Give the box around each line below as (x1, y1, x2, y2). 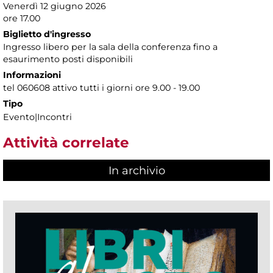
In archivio (108, 164, 165, 178)
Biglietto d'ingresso (3, 28, 91, 40)
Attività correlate (3, 133, 129, 151)
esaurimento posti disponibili (3, 53, 133, 65)
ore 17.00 (3, 12, 40, 24)
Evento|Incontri (3, 111, 72, 122)
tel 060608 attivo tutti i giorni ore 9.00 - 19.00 (3, 82, 200, 93)
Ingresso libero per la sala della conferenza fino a (3, 41, 218, 52)
